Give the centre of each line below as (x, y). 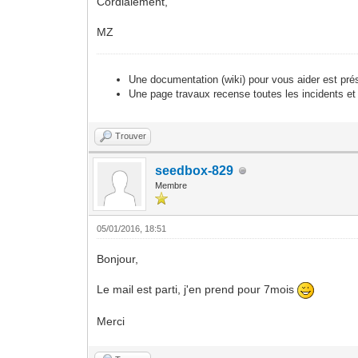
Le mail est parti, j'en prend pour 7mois (197, 290)
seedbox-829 (195, 171)
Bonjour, (118, 259)
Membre (171, 185)
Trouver (131, 136)
